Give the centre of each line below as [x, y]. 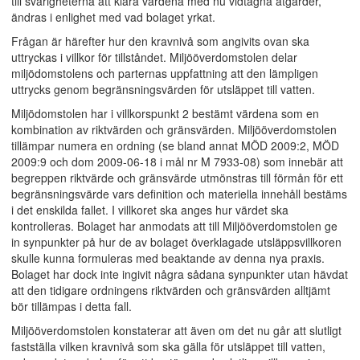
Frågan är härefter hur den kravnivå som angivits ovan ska [160, 41]
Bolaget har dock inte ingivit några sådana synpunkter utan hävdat [180, 274]
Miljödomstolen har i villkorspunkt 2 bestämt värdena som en [165, 113]
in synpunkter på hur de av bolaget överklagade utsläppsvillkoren [176, 242]
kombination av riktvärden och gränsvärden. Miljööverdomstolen [174, 129]
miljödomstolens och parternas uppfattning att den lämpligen [165, 73]
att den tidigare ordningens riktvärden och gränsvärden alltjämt [171, 290]
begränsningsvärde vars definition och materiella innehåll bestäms [179, 194]
